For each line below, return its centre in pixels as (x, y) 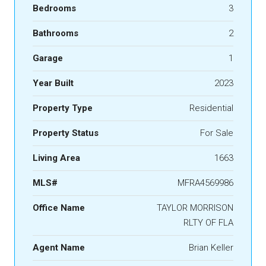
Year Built (53, 83)
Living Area (56, 158)
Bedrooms (54, 8)
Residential (211, 108)
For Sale (217, 133)
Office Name (59, 208)
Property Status (66, 133)
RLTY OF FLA (208, 223)
